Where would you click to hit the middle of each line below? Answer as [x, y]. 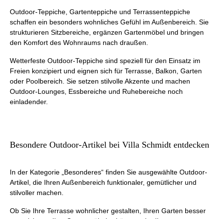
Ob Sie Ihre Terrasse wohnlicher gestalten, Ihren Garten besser [108, 211]
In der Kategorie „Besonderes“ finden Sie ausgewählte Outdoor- [109, 172]
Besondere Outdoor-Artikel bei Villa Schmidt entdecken [109, 145]
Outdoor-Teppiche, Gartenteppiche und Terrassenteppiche [100, 12]
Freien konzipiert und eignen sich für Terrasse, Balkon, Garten [106, 71]
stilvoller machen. [37, 193]
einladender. [29, 102]
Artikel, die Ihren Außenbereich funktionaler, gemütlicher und [103, 182]
